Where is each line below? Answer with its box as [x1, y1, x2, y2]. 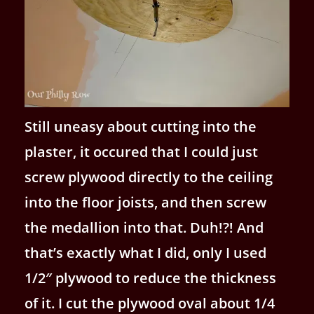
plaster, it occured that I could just [25, 142, 258, 161]
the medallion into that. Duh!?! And [25, 217, 264, 237]
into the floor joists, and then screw [25, 192, 266, 212]
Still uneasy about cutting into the [25, 116, 257, 136]
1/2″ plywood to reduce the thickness [25, 268, 276, 287]
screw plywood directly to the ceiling [25, 167, 273, 186]
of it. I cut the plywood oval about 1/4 [25, 293, 275, 313]
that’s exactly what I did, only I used [25, 243, 266, 262]
